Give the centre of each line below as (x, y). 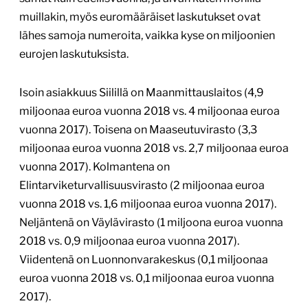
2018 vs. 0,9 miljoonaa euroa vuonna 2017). (129, 241)
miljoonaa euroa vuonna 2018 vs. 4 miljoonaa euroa (150, 111)
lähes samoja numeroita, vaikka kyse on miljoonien (147, 36)
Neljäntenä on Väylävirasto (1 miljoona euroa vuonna (151, 223)
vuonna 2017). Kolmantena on (95, 167)
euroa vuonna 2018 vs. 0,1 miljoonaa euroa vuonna (147, 278)
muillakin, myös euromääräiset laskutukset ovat (140, 17)
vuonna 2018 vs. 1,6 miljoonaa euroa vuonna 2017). (148, 204)
